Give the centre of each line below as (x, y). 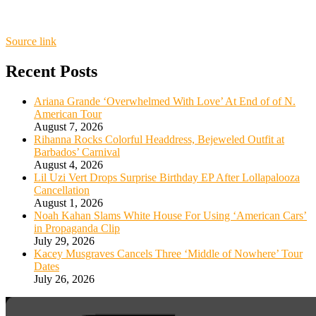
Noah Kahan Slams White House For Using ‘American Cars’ (170, 215)
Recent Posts (51, 71)
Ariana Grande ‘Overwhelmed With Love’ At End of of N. (165, 101)
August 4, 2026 (68, 164)
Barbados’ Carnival (77, 152)
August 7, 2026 (68, 126)
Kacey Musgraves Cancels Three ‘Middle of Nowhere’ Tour (168, 253)
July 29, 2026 (64, 241)
